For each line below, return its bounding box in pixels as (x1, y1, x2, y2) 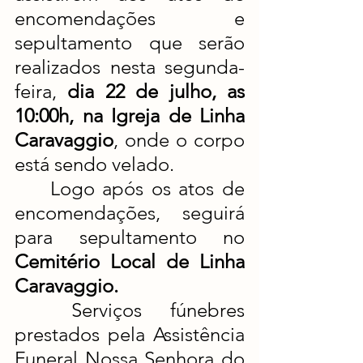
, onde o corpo (113, 128, 245, 152)
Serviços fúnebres (15, 298, 71, 322)
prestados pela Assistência (15, 322, 245, 346)
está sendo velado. (15, 152, 174, 176)
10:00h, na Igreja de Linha (15, 104, 245, 127)
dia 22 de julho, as (67, 79, 246, 103)
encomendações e (15, 6, 245, 30)
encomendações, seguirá (15, 201, 245, 224)
